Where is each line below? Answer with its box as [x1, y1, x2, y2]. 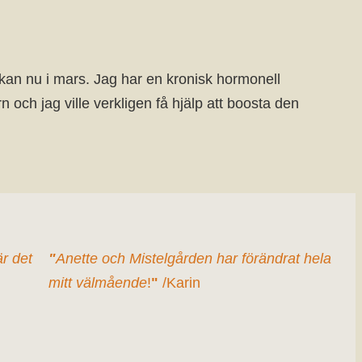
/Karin [158, 274, 200, 291]
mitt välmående [48, 274, 147, 291]
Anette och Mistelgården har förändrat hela [55, 250, 331, 267]
